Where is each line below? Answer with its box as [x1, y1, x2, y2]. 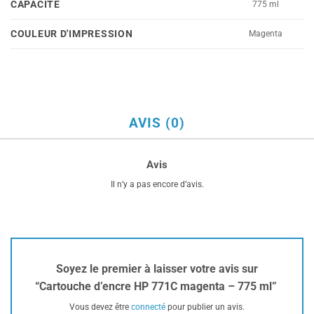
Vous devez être [69, 301, 131, 312]
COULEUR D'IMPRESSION [11, 28, 133, 41]
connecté [131, 301, 165, 312]
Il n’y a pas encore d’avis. [110, 179, 204, 190]
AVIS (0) [129, 115, 185, 132]
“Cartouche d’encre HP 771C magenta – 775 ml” [34, 279, 280, 293]
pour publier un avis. [165, 301, 245, 312]
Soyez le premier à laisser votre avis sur [56, 261, 258, 275]
